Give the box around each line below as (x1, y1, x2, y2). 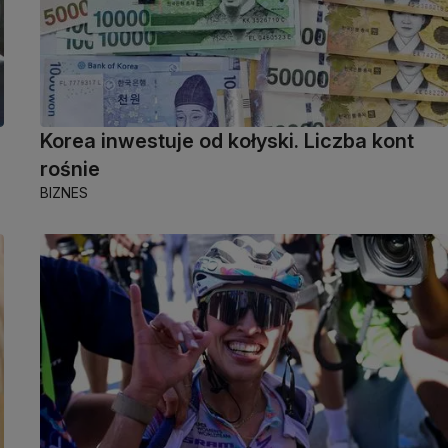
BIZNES (40, 184, 88, 202)
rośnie (40, 157, 100, 182)
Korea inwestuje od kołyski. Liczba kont (40, 129, 414, 154)
